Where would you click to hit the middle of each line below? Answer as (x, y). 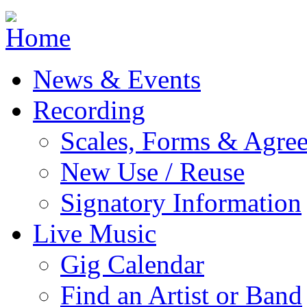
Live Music (95, 233)
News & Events (117, 79)
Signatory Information (181, 202)
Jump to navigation (47, 17)
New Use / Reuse (152, 172)
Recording (89, 110)
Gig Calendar (132, 264)
